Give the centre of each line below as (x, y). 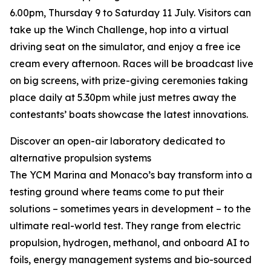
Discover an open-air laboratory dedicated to (117, 141)
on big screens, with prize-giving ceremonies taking (129, 80)
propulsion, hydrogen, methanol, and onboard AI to (129, 243)
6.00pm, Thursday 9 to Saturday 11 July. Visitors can (130, 13)
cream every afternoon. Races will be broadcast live (132, 64)
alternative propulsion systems (80, 158)
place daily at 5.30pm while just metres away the (123, 97)
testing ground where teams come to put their (117, 192)
